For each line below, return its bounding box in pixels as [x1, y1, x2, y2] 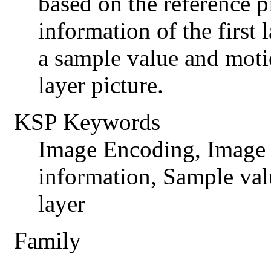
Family [14, 227, 81, 254]
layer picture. [38, 72, 163, 99]
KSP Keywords [14, 109, 160, 135]
